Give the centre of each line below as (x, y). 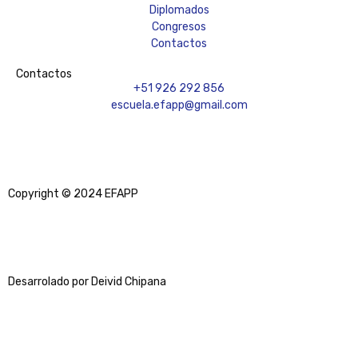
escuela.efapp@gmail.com (179, 105)
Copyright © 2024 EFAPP (73, 194)
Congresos (179, 27)
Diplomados (179, 10)
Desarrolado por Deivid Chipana (87, 282)
